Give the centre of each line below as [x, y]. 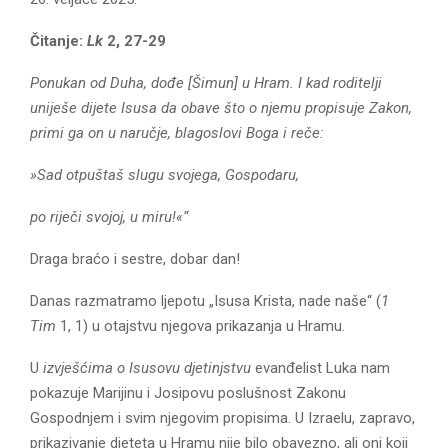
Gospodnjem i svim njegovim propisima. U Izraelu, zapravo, [222, 417]
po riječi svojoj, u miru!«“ [109, 216]
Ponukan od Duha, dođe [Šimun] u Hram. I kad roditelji [206, 82]
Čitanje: [58, 40]
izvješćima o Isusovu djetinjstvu [147, 367]
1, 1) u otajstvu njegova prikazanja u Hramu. [200, 325]
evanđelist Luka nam [320, 367]
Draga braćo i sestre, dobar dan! [135, 258]
